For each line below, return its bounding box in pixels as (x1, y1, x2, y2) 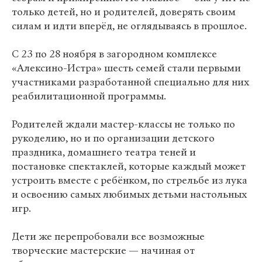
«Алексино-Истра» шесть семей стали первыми (12, 61, 241, 75)
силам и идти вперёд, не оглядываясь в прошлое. (12, 19, 247, 33)
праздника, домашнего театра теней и (12, 146, 196, 159)
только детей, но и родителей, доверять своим (12, 5, 236, 19)
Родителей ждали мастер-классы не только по (12, 118, 235, 131)
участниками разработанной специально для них (12, 75, 249, 89)
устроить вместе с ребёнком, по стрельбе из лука (12, 174, 247, 187)
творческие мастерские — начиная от (12, 244, 195, 257)
